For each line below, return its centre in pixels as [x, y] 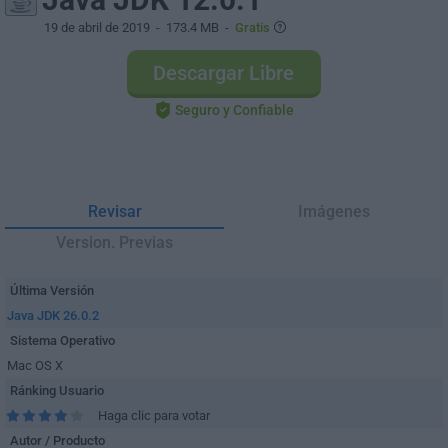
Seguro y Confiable [234, 110]
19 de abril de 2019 [97, 27]
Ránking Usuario [57, 390]
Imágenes [333, 211]
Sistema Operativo [62, 340]
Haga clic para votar [154, 415]
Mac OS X [35, 365]
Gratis [252, 27]
